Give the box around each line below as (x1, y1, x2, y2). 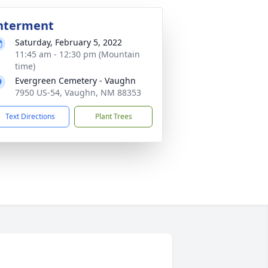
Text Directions (5, 111, 55, 121)
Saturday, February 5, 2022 (15, 36, 122, 48)
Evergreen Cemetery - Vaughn (15, 75, 136, 86)
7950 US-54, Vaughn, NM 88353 (15, 87, 141, 98)
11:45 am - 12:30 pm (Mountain (15, 48, 140, 60)
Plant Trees (95, 111, 132, 121)
